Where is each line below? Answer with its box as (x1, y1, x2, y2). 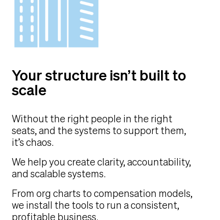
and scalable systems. (12, 167, 106, 181)
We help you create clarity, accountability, (12, 155, 191, 169)
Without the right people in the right (12, 112, 172, 126)
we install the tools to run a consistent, (12, 198, 179, 212)
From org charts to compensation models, (12, 187, 192, 200)
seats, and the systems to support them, (12, 124, 186, 137)
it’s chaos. (12, 136, 54, 149)
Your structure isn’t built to (12, 65, 186, 85)
